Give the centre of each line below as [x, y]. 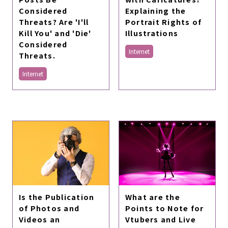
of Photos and [49, 208]
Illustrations [152, 33]
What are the [152, 197]
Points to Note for [164, 208]
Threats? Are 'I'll [54, 22]
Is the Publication [56, 197]
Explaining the [155, 11]
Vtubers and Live [160, 219]
